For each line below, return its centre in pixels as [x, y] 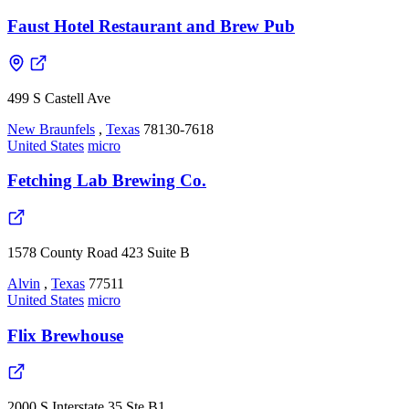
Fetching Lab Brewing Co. [107, 181]
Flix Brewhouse [65, 335]
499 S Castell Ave [59, 98]
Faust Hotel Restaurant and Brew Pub [151, 26]
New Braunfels [51, 129]
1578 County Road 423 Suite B [99, 252]
